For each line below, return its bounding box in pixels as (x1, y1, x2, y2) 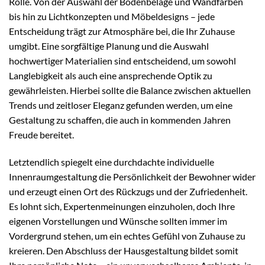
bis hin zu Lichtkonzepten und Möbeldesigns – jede (9, 11, 215, 22)
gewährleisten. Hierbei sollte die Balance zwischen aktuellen (9, 85, 251, 96)
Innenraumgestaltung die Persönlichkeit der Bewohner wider (9, 171, 256, 183)
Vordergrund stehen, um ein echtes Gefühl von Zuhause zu (9, 230, 245, 242)
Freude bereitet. (9, 129, 74, 141)
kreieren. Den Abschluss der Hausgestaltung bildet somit (9, 245, 238, 257)
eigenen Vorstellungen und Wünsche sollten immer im (9, 215, 227, 227)
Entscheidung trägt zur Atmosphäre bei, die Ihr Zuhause (9, 25, 235, 37)
